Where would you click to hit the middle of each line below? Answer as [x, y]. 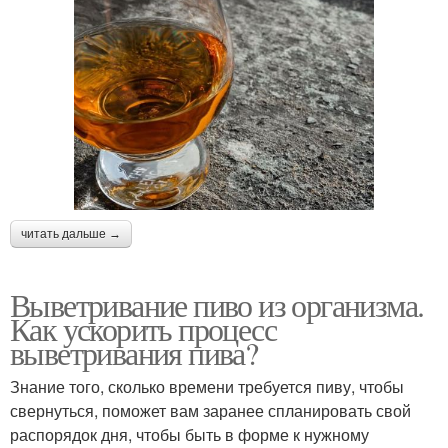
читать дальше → [71, 233]
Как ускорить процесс [143, 328]
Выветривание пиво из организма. [217, 304]
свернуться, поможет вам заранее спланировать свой [210, 410]
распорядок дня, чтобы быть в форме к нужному [189, 434]
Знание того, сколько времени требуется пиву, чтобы [207, 386]
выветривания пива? [134, 352]
